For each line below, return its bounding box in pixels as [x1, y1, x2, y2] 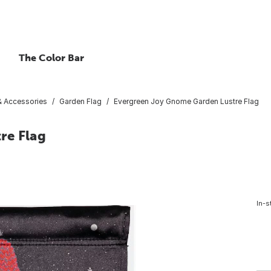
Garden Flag [59, 96, 102, 106]
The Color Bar [19, 52, 84, 63]
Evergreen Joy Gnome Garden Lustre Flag [114, 96, 259, 106]
